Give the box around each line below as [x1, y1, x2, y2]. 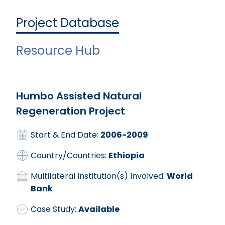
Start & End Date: [31, 129, 100, 141]
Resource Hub [16, 42, 100, 59]
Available [78, 203, 120, 215]
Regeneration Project [16, 103, 125, 118]
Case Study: [31, 203, 78, 215]
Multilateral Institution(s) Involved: [31, 170, 167, 182]
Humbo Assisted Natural [16, 88, 142, 103]
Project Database [16, 14, 119, 31]
